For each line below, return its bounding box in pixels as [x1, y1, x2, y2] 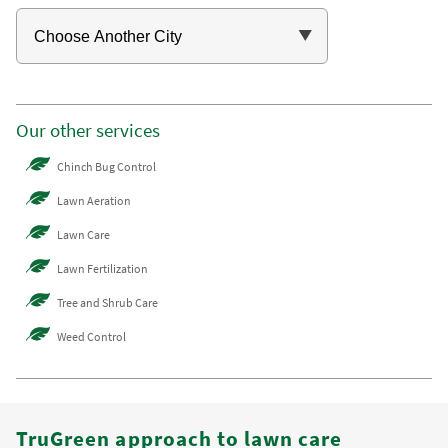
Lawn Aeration [57, 192, 132, 208]
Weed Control [57, 328, 127, 344]
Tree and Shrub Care [57, 294, 159, 310]
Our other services [16, 118, 161, 143]
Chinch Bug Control [57, 158, 157, 174]
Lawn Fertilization [57, 260, 149, 276]
